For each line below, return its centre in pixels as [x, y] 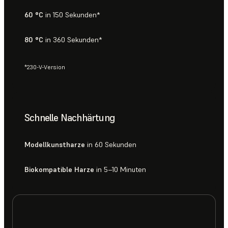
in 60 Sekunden [111, 145]
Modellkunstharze [55, 145]
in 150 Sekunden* [72, 15]
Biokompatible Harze [59, 170]
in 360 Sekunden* [73, 40]
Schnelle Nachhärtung [70, 118]
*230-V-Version [45, 67]
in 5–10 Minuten [120, 170]
